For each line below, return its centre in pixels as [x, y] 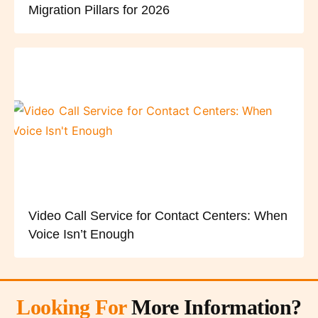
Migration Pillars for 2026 [99, 10]
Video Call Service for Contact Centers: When [158, 215]
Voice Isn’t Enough [81, 234]
